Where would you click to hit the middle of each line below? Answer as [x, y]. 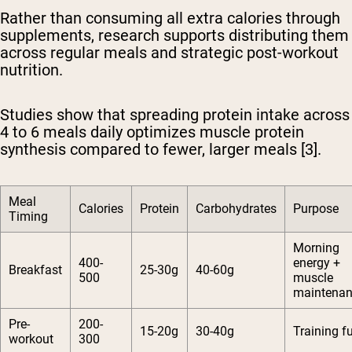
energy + [317, 262]
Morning [316, 247]
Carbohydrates [236, 208]
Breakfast [35, 269]
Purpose [316, 208]
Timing [28, 216]
